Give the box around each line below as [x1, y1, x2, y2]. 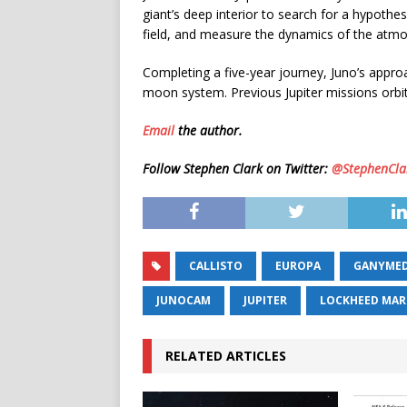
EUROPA [275, 258, 321, 273]
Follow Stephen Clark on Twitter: [143, 160, 332, 177]
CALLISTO [189, 258, 243, 273]
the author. [174, 122, 243, 139]
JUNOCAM [156, 293, 211, 308]
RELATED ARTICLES [165, 347, 286, 364]
